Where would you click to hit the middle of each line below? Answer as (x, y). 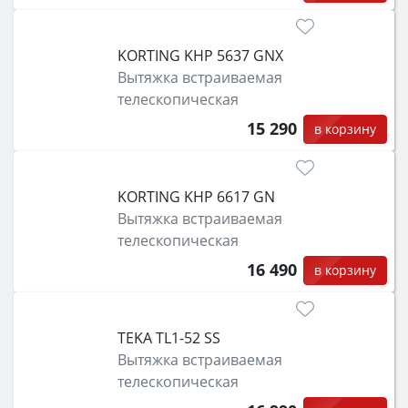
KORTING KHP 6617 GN (196, 196)
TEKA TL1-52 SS (168, 338)
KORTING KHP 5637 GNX (200, 55)
